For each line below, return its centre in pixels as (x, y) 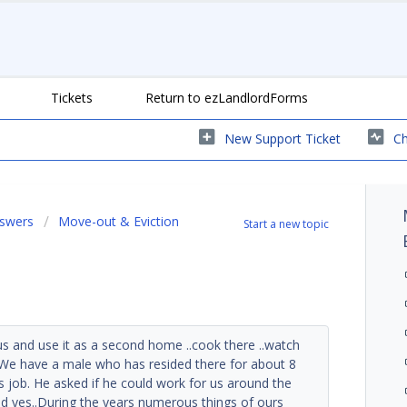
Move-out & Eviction (119, 221)
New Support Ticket (283, 138)
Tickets (72, 97)
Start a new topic (287, 223)
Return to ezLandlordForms (227, 97)
